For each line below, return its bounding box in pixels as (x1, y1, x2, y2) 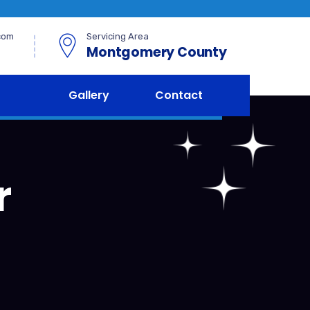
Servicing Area (86, 31, 149, 42)
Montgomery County (86, 43, 227, 62)
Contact (155, 87, 203, 103)
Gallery (69, 87, 109, 103)
